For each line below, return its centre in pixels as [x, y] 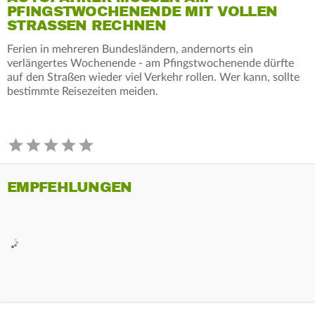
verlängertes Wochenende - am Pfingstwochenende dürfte [150, 63]
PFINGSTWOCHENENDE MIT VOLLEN [142, 11]
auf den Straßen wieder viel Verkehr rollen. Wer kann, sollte [153, 77]
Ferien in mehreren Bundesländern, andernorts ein [130, 49]
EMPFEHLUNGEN [70, 187]
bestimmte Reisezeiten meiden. [83, 91]
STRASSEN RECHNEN [81, 25]
